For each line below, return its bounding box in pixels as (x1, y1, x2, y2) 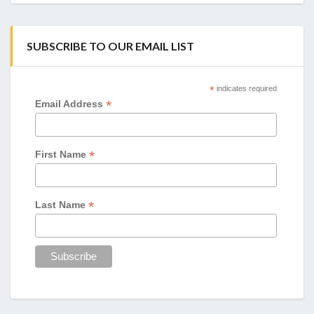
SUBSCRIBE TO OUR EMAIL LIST (27, 39, 194, 53)
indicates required (214, 84, 277, 93)
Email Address (35, 98, 107, 110)
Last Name (35, 199, 89, 210)
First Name (35, 149, 90, 161)
